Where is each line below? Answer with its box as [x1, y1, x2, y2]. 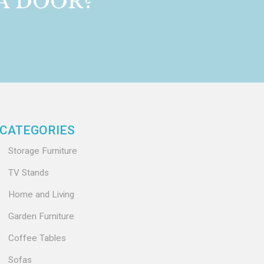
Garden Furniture [8, 211, 74, 222]
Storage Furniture [8, 146, 77, 156]
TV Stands [8, 167, 49, 178]
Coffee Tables [8, 233, 66, 243]
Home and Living [8, 189, 74, 200]
